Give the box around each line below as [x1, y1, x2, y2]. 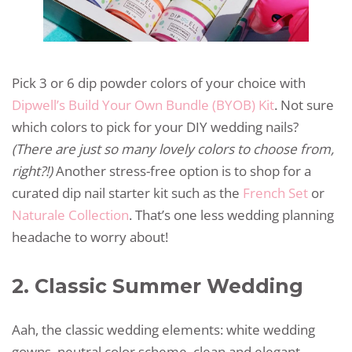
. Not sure [274, 95, 334, 114]
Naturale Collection [12, 205, 129, 224]
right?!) [12, 161, 53, 180]
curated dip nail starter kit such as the [12, 183, 243, 202]
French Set [243, 183, 308, 202]
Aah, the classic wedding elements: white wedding [12, 320, 315, 339]
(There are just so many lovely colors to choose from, [12, 139, 334, 158]
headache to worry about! [12, 227, 168, 246]
